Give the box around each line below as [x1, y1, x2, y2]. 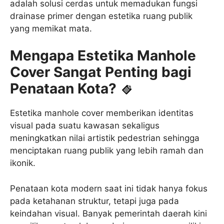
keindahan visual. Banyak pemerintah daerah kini [10, 208, 207, 218]
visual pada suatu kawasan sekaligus [10, 120, 159, 131]
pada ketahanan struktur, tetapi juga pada [10, 195, 179, 206]
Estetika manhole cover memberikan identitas [10, 108, 193, 118]
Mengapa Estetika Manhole [10, 47, 196, 64]
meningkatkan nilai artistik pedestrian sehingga [10, 133, 199, 143]
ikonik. [10, 158, 35, 168]
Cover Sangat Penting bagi [10, 63, 191, 81]
